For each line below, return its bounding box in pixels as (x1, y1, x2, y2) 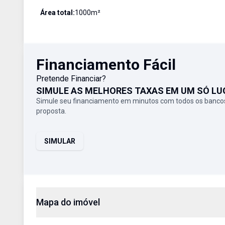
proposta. (36, 107, 66, 115)
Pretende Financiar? (36, 74, 106, 83)
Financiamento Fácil (36, 56, 176, 73)
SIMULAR (44, 137, 75, 145)
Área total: (40, 9, 75, 17)
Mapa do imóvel (36, 197, 100, 207)
